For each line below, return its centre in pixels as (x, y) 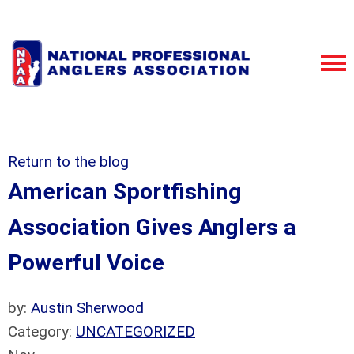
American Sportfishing (125, 192)
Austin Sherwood (87, 308)
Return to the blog (68, 162)
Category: (42, 331)
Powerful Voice (86, 263)
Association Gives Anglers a (152, 227)
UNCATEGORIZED (136, 331)
